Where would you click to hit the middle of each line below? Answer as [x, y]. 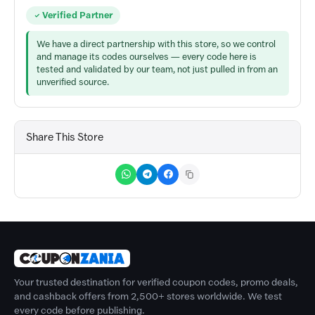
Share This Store [65, 137]
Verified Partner [78, 15]
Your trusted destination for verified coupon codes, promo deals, [156, 282]
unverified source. [73, 82]
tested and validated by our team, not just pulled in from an [157, 69]
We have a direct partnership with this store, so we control [156, 44]
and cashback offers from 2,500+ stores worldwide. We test [148, 296]
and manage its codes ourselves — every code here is [147, 56]
